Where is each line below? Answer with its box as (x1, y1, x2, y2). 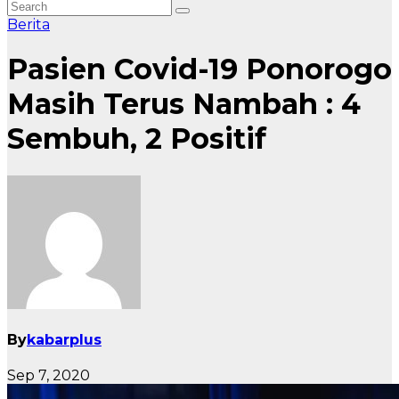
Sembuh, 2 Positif (7, 121, 266, 157)
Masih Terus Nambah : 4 (7, 86, 361, 122)
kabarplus (27, 331, 102, 349)
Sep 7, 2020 (7, 367, 90, 385)
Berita (7, 16, 50, 33)
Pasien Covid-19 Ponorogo (7, 52, 392, 87)
